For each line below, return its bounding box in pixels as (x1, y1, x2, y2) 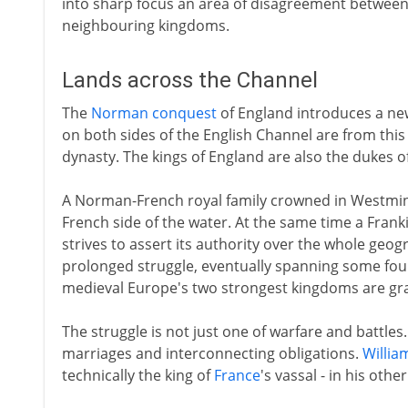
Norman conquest (90, 103, 217, 123)
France (213, 365, 260, 385)
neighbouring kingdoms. (61, 15, 229, 36)
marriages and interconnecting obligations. (61, 343, 362, 363)
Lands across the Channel (61, 67, 318, 93)
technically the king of (61, 365, 214, 385)
